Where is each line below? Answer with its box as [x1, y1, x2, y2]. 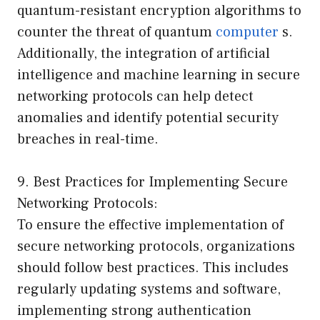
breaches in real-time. [17, 129, 159, 149]
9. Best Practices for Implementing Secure [17, 172, 288, 191]
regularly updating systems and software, [17, 279, 281, 299]
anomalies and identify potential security [17, 108, 279, 127]
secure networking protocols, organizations [17, 236, 295, 256]
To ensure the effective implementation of [17, 215, 284, 234]
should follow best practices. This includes [17, 258, 289, 277]
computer [216, 22, 279, 41]
